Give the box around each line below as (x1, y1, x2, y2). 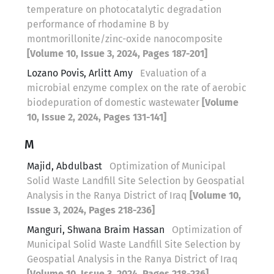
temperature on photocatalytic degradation (27, 3, 221, 15)
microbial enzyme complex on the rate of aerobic (27, 81, 246, 94)
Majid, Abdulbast (27, 160, 105, 172)
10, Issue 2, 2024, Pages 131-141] (27, 111, 166, 123)
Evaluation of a (140, 67, 207, 79)
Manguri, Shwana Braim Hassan (27, 223, 165, 235)
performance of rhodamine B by (27, 18, 169, 30)
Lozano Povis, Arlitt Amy (27, 67, 133, 79)
